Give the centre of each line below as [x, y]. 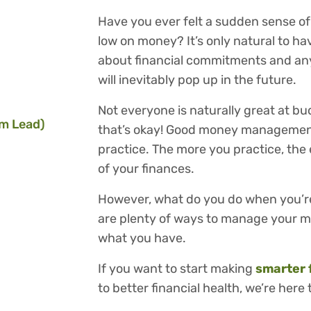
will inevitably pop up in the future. [199, 80]
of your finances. [148, 169]
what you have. [143, 238]
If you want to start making [177, 269]
